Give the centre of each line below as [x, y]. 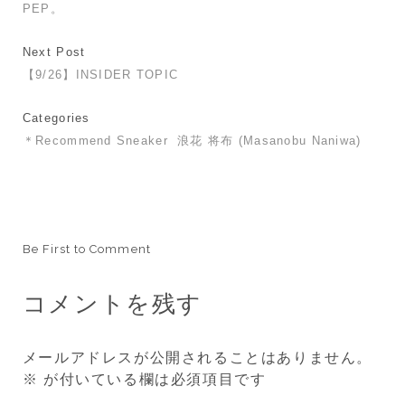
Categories [56, 118]
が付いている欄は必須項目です [152, 379]
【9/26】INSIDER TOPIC [100, 75]
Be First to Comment [86, 249]
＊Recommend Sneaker [95, 141]
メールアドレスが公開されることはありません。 [198, 358]
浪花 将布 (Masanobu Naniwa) [269, 141]
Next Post [54, 52]
